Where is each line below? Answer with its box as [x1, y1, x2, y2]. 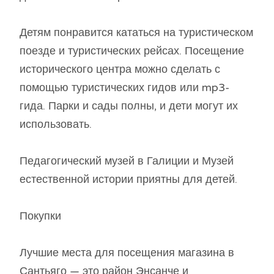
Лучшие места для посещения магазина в [20, 246, 234, 260]
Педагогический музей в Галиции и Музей [20, 154, 234, 168]
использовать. [20, 117, 92, 131]
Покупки [20, 209, 61, 223]
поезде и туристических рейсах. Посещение [20, 44, 244, 58]
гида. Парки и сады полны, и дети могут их [20, 99, 238, 113]
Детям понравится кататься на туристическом [20, 26, 253, 40]
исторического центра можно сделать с [20, 62, 220, 76]
